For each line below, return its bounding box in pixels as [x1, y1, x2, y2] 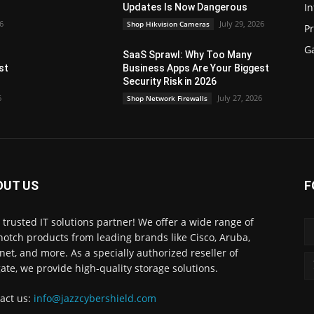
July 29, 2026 [219, 18, 265, 29]
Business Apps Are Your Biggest [123, 62, 270, 74]
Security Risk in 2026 [123, 76, 217, 87]
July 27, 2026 [217, 93, 263, 103]
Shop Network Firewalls [127, 93, 208, 103]
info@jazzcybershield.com [34, 292, 156, 305]
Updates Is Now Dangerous [123, 1, 248, 13]
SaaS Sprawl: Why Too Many [123, 49, 252, 60]
